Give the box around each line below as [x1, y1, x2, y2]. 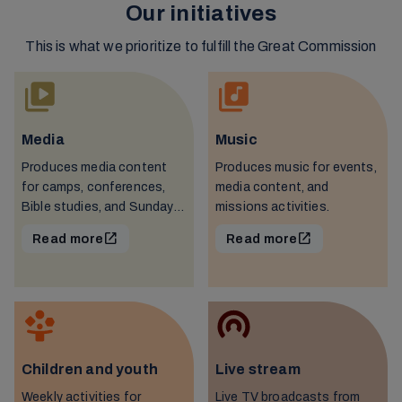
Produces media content [22, 160, 168, 174]
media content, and [215, 179, 329, 194]
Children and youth [22, 361, 158, 377]
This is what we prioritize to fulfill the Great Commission [25, 38, 377, 54]
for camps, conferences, [22, 179, 166, 194]
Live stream [215, 361, 301, 377]
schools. [22, 219, 74, 233]
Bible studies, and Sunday [22, 199, 174, 214]
